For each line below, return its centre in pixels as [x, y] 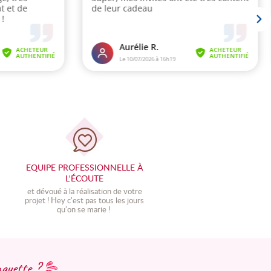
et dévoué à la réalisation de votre [84, 191]
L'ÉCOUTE [85, 178]
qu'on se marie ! [85, 209]
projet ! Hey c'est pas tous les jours [85, 200]
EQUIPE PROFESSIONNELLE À [85, 167]
